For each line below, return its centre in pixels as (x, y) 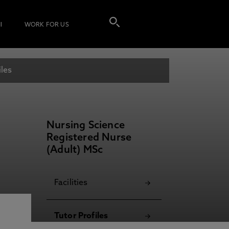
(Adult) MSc (75, 150)
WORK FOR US (47, 25)
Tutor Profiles (81, 216)
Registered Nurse (89, 138)
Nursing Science (86, 126)
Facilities (71, 183)
